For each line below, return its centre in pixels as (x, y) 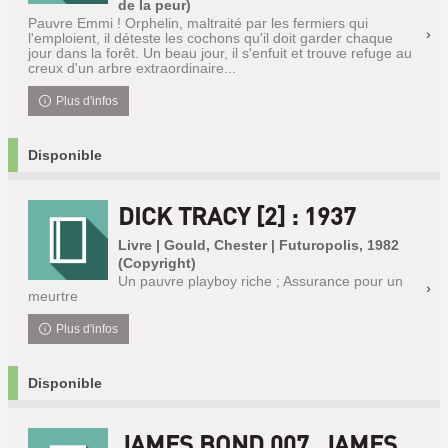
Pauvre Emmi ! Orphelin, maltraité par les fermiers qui (198, 23)
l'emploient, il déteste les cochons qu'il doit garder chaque (210, 38)
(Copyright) (157, 263)
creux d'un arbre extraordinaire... (132, 68)
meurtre (53, 296)
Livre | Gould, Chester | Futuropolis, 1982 (258, 245)
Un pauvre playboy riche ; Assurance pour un (260, 281)
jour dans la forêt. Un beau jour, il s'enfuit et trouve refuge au (220, 53)
